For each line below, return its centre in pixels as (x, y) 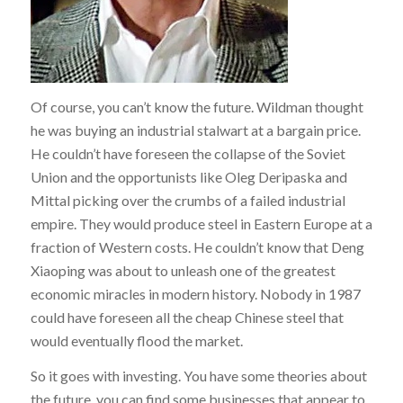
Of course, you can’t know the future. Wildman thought (197, 106)
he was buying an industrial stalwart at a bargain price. (195, 130)
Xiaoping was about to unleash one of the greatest (183, 270)
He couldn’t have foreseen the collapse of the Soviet (188, 153)
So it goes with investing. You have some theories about (198, 376)
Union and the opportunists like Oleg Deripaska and (188, 176)
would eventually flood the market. (139, 340)
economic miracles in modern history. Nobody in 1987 (195, 293)
